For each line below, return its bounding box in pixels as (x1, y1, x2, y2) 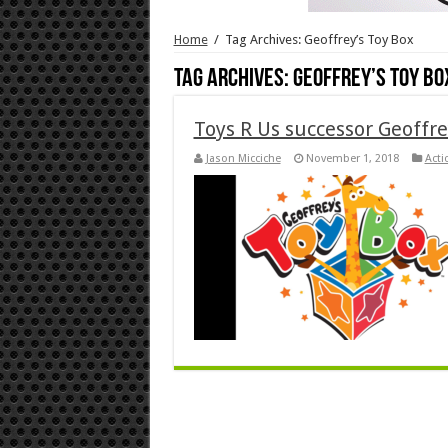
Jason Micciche (205, 151, 281, 165)
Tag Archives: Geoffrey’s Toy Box (224, 31, 414, 47)
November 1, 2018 (305, 151, 399, 165)
